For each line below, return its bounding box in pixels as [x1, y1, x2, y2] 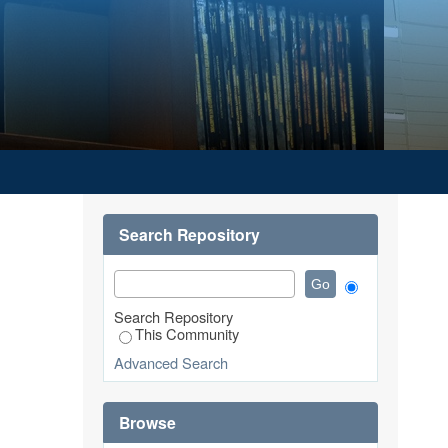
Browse [119, 411, 176, 434]
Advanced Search [114, 352, 228, 373]
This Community [135, 323, 239, 344]
